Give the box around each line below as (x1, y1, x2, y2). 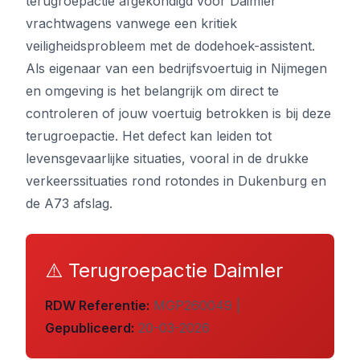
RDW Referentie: (45, 297, 149, 313)
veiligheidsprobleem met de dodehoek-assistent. (26, 38, 315, 54)
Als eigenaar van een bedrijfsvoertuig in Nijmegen (26, 60, 327, 76)
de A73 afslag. (26, 195, 112, 211)
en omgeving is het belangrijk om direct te (26, 83, 279, 99)
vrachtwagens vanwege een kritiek (26, 15, 237, 31)
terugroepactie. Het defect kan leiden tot (26, 128, 272, 144)
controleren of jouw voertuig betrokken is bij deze (26, 105, 331, 121)
